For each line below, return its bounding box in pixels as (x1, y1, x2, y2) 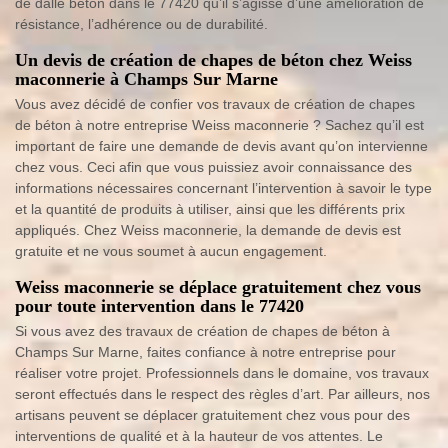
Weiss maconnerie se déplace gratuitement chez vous (15, 277, 421, 297)
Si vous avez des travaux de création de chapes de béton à (15, 323, 390, 339)
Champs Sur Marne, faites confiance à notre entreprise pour (15, 344, 396, 360)
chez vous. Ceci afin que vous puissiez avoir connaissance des (15, 159, 412, 175)
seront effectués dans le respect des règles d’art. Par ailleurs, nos (15, 386, 430, 402)
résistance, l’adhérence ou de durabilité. (15, 16, 268, 32)
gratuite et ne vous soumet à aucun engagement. (15, 243, 327, 259)
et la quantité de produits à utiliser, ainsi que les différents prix (15, 201, 405, 217)
